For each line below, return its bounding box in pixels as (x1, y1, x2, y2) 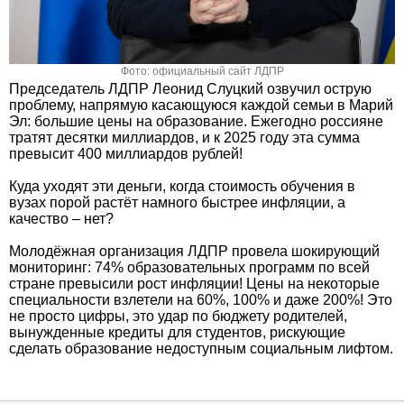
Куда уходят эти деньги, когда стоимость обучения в (9, 179, 355, 195)
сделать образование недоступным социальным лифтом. (9, 341, 393, 357)
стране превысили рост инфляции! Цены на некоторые (9, 276, 380, 292)
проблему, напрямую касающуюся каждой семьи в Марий (9, 97, 393, 114)
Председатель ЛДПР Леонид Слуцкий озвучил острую (9, 81, 372, 97)
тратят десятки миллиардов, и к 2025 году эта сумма (9, 130, 360, 146)
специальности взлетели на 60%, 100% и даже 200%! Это (9, 292, 392, 308)
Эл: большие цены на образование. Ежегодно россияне (9, 114, 383, 130)
